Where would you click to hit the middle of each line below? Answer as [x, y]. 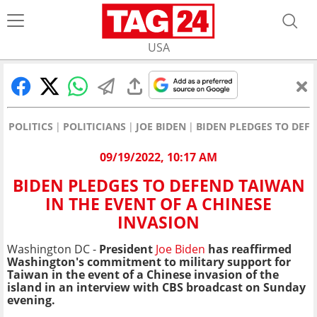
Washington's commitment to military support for [149, 262]
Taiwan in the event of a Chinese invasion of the [143, 275]
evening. [31, 300]
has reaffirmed [250, 249]
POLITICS [31, 126]
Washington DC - [53, 249]
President [126, 249]
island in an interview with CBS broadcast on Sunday [156, 288]
